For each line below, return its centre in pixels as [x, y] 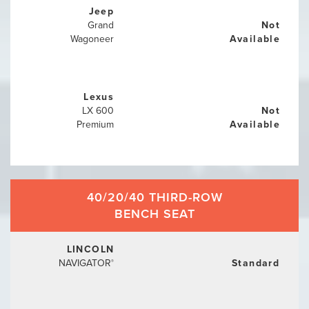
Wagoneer [92, 39]
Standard [256, 263]
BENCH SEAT [154, 214]
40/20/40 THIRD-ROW [154, 197]
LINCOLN [90, 249]
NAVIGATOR [85, 263]
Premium [96, 124]
